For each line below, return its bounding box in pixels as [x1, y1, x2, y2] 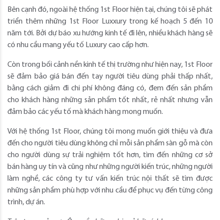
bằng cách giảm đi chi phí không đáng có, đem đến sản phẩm [7, 84, 213, 92]
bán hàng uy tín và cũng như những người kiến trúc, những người [7, 163, 213, 171]
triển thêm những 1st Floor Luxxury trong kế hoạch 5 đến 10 [7, 17, 213, 26]
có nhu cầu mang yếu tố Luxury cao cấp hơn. [7, 41, 149, 49]
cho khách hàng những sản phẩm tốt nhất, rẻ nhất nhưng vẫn [7, 96, 213, 104]
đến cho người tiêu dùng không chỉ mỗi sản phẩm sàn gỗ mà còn [7, 139, 213, 147]
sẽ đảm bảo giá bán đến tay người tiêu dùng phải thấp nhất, [7, 72, 213, 81]
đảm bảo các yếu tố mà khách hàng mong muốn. [7, 108, 163, 116]
